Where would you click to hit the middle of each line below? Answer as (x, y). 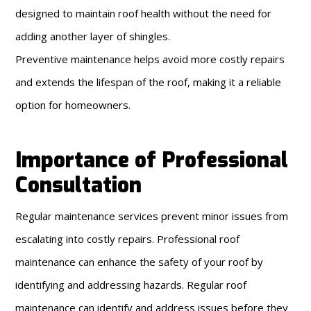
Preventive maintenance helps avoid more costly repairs (150, 59)
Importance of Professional (152, 160)
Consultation (79, 185)
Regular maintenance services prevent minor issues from (152, 216)
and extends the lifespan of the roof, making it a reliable (149, 82)
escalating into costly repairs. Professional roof (128, 238)
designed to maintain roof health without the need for (144, 13)
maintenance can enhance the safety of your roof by (140, 261)
